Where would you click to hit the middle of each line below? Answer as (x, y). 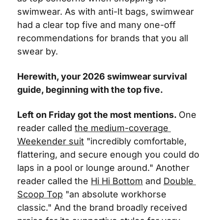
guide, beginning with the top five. (91, 90)
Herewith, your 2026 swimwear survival (102, 76)
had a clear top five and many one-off (96, 25)
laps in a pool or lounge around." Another (103, 168)
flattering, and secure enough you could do (108, 154)
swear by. (38, 51)
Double (179, 181)
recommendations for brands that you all (103, 38)
